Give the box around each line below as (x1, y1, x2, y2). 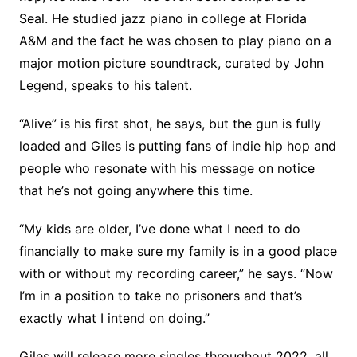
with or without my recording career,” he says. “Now (18, 265, 333, 282)
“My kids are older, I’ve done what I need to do (18, 221, 300, 237)
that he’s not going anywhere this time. (18, 182, 253, 199)
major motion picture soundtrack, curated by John (18, 55, 324, 72)
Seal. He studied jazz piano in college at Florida (18, 10, 307, 27)
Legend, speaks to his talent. (18, 77, 192, 94)
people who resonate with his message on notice (18, 160, 315, 177)
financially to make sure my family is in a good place (18, 243, 337, 260)
